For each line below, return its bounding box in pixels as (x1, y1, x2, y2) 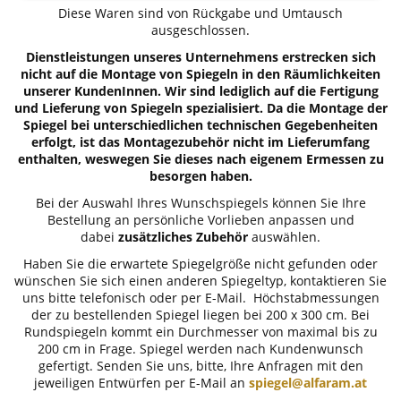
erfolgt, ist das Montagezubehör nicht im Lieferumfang (31, 132, 370, 150)
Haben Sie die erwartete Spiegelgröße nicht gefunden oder (23, 255, 378, 273)
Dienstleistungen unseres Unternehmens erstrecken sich (25, 47, 376, 65)
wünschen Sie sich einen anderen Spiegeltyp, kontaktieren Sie (14, 272, 387, 290)
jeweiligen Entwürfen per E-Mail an (34, 374, 249, 392)
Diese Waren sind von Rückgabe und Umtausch (58, 4, 343, 21)
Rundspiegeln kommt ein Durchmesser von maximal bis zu (23, 323, 378, 341)
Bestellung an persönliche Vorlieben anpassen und (47, 211, 354, 229)
